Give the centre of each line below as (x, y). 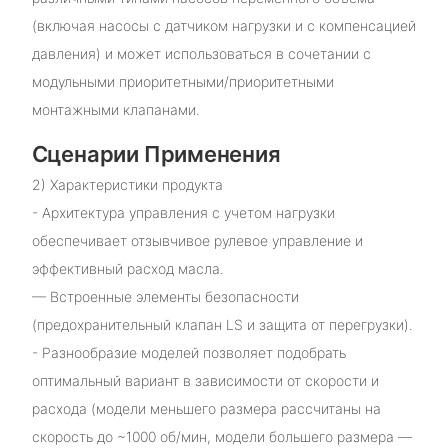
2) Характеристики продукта (127, 184)
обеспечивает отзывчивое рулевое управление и (197, 240)
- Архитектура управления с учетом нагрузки (183, 212)
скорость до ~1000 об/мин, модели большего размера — (221, 436)
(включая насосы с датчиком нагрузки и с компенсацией (223, 26)
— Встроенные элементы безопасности (165, 296)
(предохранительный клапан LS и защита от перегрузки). (222, 324)
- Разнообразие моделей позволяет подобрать (188, 352)
